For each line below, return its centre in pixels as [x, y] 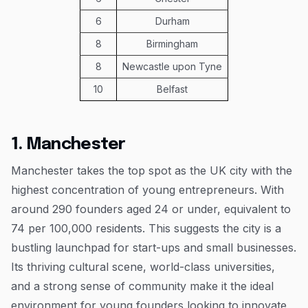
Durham [172, 21]
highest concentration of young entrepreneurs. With [147, 189]
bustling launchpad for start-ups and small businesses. [154, 247]
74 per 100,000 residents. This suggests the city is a [146, 228]
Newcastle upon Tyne [172, 66]
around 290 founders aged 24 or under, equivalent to [151, 209]
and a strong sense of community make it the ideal [142, 286]
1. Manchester [68, 144]
